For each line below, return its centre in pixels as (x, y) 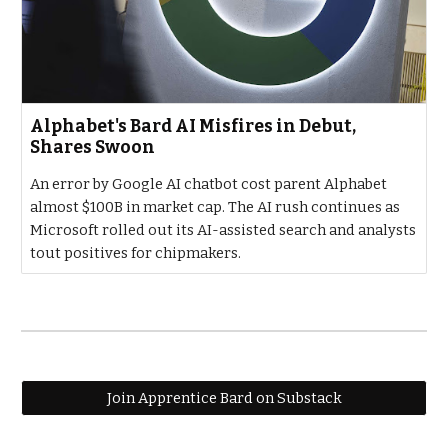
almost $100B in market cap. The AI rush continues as (215, 207)
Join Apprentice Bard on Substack (224, 398)
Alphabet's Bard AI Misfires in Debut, (193, 126)
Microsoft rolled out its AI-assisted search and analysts (223, 230)
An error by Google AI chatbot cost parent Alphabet (209, 184)
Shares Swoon (93, 147)
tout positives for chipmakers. (136, 253)
